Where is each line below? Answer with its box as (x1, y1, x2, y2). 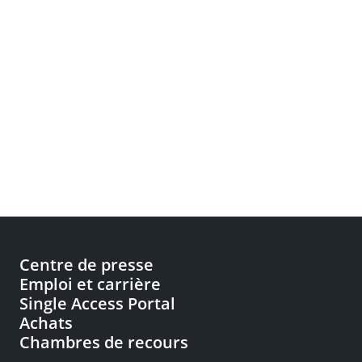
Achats (19, 312, 73, 334)
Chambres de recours (19, 331, 188, 353)
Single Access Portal (19, 293, 175, 314)
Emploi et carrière (19, 273, 161, 295)
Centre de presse (19, 254, 154, 276)
